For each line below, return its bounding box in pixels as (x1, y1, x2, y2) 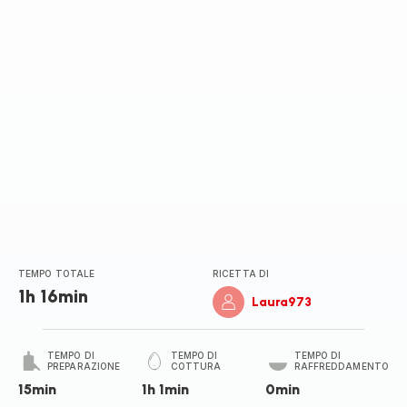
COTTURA (170, 361, 222, 372)
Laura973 (252, 294, 312, 310)
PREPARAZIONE (47, 361, 121, 372)
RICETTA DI (213, 268, 269, 279)
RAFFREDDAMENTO (293, 361, 389, 372)
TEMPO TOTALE (18, 268, 95, 279)
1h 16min (18, 285, 88, 307)
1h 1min (141, 381, 189, 398)
